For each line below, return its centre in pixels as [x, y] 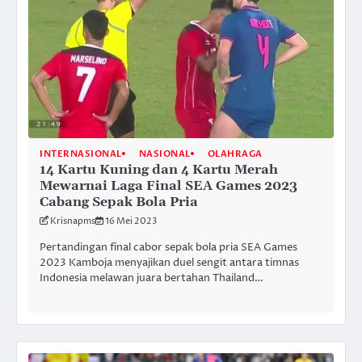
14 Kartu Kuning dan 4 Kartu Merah [159, 169]
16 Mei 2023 [131, 221]
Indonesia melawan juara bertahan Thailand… [152, 278]
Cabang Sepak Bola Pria [119, 202]
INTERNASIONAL [81, 154]
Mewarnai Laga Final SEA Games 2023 [168, 185]
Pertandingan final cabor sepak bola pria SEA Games [168, 247]
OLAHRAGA [235, 154]
